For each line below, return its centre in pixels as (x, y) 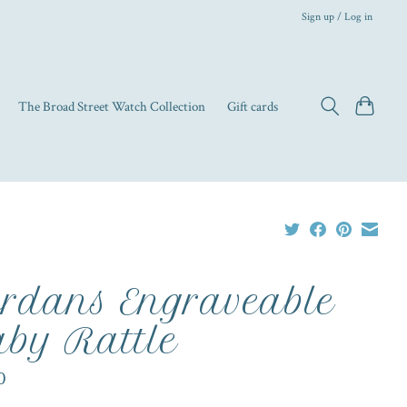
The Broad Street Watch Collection (112, 107)
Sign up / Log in (338, 16)
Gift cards (253, 107)
